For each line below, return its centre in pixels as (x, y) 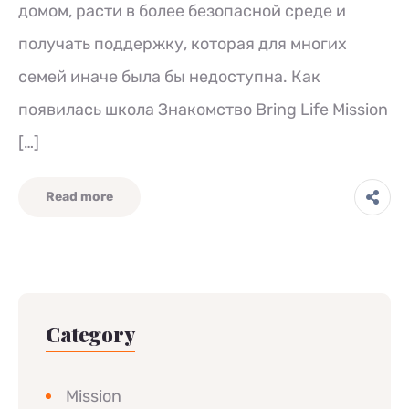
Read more (79, 197)
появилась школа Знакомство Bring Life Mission (203, 110)
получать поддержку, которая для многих (183, 44)
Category (90, 334)
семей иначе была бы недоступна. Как (169, 77)
